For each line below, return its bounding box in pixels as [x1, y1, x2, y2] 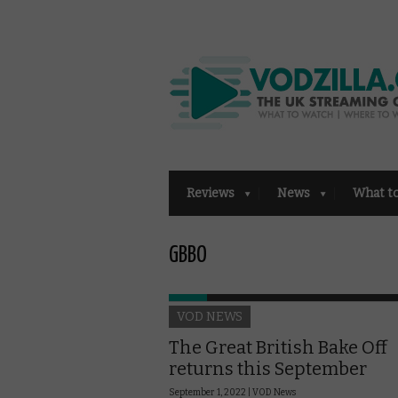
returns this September [169, 357, 367, 379]
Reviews [187, 185, 235, 201]
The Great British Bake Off [169, 336, 387, 358]
